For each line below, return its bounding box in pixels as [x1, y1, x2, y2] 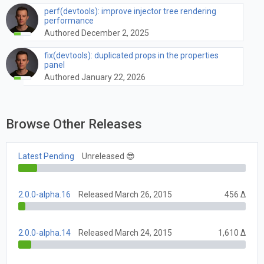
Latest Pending [18, 151, 74, 161]
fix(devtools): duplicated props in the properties [44, 50, 219, 60]
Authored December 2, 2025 [44, 28, 149, 38]
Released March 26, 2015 [78, 190, 172, 200]
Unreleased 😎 [82, 151, 135, 161]
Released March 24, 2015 [78, 228, 172, 238]
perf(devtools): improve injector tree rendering [44, 6, 216, 16]
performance [44, 15, 94, 25]
